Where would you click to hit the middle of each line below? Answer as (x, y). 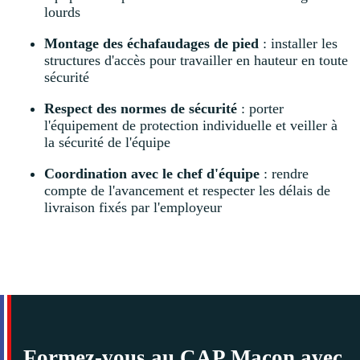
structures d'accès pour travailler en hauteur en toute (196, 61)
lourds (62, 12)
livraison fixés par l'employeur (133, 208)
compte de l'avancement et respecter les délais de (187, 191)
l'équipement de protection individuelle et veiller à (191, 126)
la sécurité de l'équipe (107, 143)
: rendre (284, 174)
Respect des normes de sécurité (141, 109)
